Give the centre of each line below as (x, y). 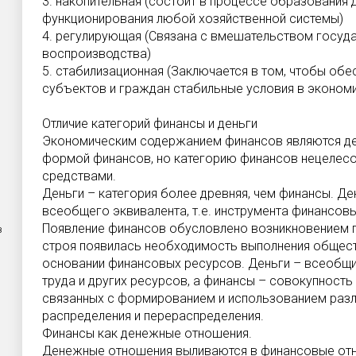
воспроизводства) (97, 54)
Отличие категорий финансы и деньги (150, 124)
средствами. (79, 176)
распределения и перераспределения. (153, 316)
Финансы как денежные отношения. (147, 333)
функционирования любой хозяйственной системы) (193, 19)
